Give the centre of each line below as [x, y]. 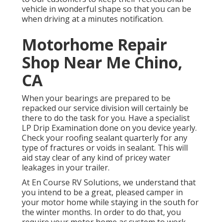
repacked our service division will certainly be [105, 108]
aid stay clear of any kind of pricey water [96, 158]
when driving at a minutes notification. [93, 19]
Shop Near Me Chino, [102, 62]
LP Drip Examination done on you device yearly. [109, 128]
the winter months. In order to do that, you [101, 212]
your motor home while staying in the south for [110, 202]
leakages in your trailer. [66, 168]
